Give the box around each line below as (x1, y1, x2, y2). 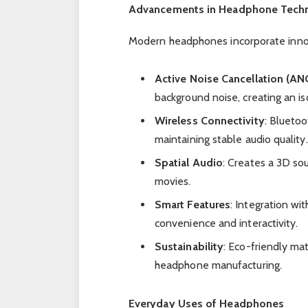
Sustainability (154, 240, 224, 254)
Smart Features (154, 198, 231, 212)
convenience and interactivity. (154, 217, 298, 230)
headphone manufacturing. (154, 258, 282, 272)
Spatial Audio (154, 156, 223, 170)
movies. (154, 175, 191, 188)
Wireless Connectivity (154, 114, 265, 128)
